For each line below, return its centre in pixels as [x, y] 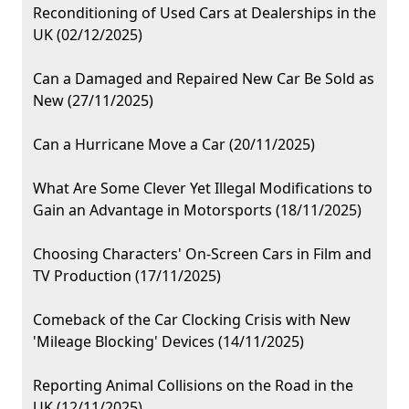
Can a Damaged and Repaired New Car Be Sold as [204, 79]
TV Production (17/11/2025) [127, 276]
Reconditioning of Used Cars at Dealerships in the [204, 13]
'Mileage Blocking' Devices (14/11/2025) [168, 342]
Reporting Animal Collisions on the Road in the [193, 386]
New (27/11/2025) [93, 101]
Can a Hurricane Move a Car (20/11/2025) [174, 145]
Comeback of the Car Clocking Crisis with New [192, 320]
